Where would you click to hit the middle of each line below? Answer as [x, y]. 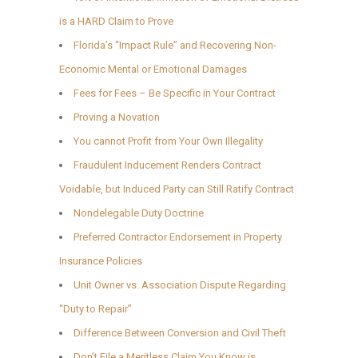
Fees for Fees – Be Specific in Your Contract [175, 93]
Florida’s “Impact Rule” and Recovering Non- [175, 45]
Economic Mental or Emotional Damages [153, 69]
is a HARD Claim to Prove [116, 21]
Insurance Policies [101, 261]
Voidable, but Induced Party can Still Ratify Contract [177, 189]
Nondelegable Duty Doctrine [139, 213]
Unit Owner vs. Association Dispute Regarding [180, 284]
